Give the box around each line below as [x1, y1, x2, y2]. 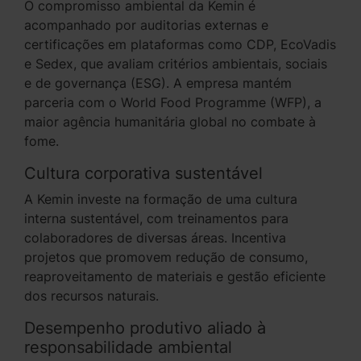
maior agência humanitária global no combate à [24, 114, 316, 130]
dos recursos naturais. [24, 288, 159, 304]
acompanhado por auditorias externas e [24, 17, 268, 33]
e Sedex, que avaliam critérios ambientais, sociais [24, 56, 327, 72]
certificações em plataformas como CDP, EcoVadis [24, 36, 336, 52]
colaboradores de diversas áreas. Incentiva [24, 230, 286, 246]
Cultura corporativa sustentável [24, 164, 263, 183]
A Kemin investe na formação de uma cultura [24, 191, 297, 207]
